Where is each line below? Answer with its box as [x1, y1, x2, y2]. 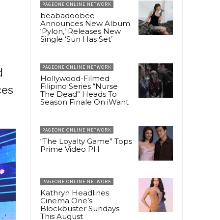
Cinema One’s [40, 195, 92, 205]
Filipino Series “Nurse [40, 81, 118, 91]
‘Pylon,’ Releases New [40, 26, 121, 36]
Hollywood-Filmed [40, 73, 110, 83]
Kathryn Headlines [40, 188, 109, 197]
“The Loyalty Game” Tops [40, 136, 132, 146]
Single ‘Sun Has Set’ [40, 34, 112, 44]
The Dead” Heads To [40, 89, 117, 99]
